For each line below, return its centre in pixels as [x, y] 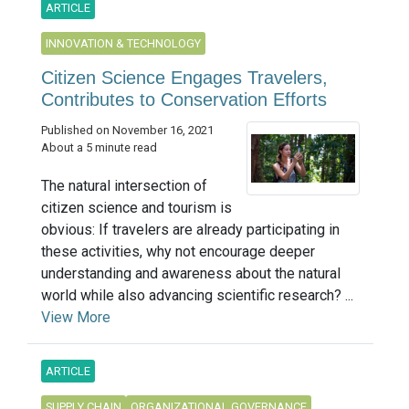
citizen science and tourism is [136, 207]
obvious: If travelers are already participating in [190, 229]
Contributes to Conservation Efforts [184, 99]
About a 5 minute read [99, 147]
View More [76, 317]
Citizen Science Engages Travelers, [184, 77]
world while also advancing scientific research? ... [197, 295]
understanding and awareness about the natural [191, 273]
